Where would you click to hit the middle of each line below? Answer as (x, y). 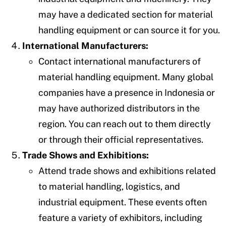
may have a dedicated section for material (126, 14)
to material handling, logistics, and (109, 186)
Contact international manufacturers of (120, 61)
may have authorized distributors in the (119, 108)
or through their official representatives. (121, 139)
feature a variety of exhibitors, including (120, 217)
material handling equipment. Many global (126, 77)
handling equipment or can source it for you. (129, 30)
